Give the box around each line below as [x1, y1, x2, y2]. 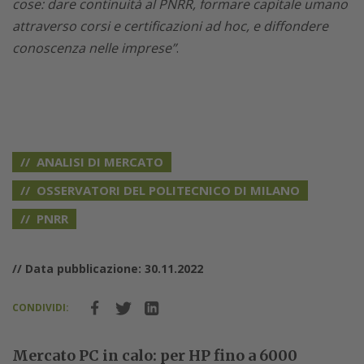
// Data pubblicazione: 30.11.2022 [12, 261, 203, 277]
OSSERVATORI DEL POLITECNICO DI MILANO [37, 182, 300, 199]
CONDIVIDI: [12, 301, 69, 315]
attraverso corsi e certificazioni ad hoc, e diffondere [12, 17, 328, 36]
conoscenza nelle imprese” [12, 39, 176, 58]
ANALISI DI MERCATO [37, 154, 163, 171]
